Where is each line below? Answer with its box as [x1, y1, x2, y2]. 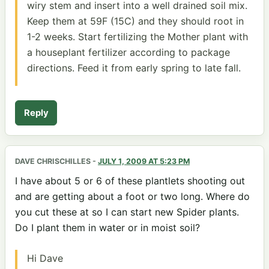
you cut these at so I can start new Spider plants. [15, 205, 239, 218]
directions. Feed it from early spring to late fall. [27, 61, 241, 74]
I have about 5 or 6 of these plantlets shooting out [15, 174, 245, 187]
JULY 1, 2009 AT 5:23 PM [98, 156, 190, 166]
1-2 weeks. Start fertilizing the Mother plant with [27, 30, 248, 43]
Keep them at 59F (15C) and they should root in [27, 14, 244, 27]
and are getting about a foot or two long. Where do [15, 190, 250, 202]
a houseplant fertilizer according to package [27, 46, 230, 58]
